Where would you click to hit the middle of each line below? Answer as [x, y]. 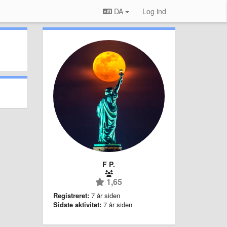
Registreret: [71, 195]
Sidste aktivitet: [77, 204]
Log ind [154, 11]
